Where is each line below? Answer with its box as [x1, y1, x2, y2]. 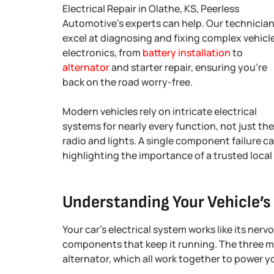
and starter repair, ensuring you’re [109, 61, 267, 74]
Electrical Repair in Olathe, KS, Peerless [62, 2, 239, 15]
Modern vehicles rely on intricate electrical [62, 105, 257, 118]
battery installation [143, 46, 231, 59]
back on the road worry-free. [62, 75, 193, 89]
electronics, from [62, 46, 143, 59]
